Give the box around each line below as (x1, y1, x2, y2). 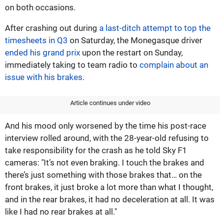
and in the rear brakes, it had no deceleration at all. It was (5, 194, 215, 204)
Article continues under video (70, 99, 150, 107)
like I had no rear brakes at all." (5, 206, 117, 217)
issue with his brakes (5, 72, 82, 82)
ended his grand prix (5, 47, 80, 57)
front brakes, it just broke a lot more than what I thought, (5, 182, 213, 192)
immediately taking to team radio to (5, 59, 139, 70)
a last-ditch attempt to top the (99, 23, 211, 33)
